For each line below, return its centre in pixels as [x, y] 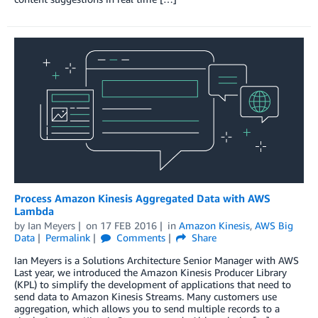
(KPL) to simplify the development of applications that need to [153, 285]
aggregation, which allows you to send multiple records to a [147, 309]
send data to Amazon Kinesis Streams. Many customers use [146, 297]
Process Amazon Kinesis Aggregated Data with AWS [142, 198]
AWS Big [274, 226]
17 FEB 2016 [128, 226]
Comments [139, 238]
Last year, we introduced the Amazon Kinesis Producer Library [150, 273]
